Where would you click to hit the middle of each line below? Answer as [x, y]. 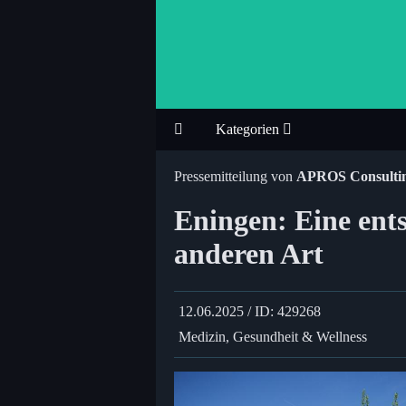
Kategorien [249, 129]
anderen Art [249, 254]
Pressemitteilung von [235, 176]
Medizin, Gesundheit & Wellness [273, 336]
